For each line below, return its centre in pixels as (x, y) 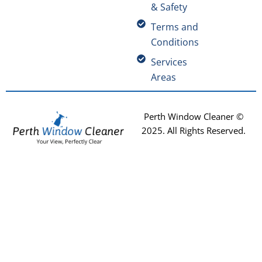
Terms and (174, 27)
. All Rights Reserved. (204, 130)
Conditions (175, 42)
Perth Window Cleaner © (194, 116)
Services (169, 62)
